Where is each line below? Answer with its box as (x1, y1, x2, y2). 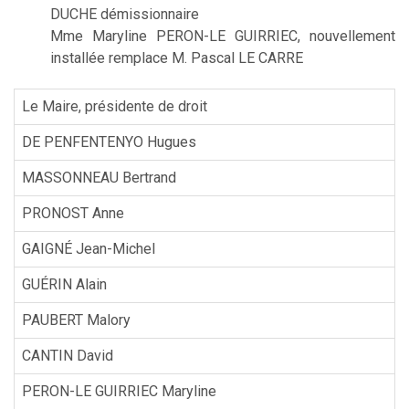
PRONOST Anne (22, 204, 124, 222)
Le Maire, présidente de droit (22, 97, 207, 115)
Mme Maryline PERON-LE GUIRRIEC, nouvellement (50, 26, 395, 45)
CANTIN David (22, 346, 113, 364)
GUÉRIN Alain (22, 275, 107, 293)
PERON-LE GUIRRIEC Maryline (22, 382, 216, 400)
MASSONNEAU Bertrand (22, 168, 176, 186)
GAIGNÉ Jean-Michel (22, 239, 155, 257)
